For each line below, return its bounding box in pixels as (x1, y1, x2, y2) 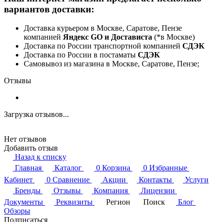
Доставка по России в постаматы (24, 51, 138, 59)
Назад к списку (15, 153, 66, 162)
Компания (94, 186, 128, 195)
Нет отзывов (4, 135, 47, 144)
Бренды (15, 186, 41, 195)
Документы (4, 198, 43, 207)
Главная (15, 164, 42, 172)
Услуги (185, 175, 209, 184)
